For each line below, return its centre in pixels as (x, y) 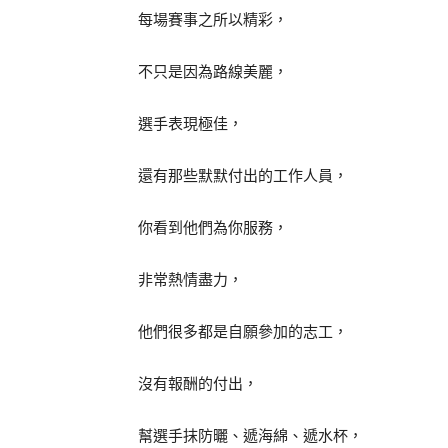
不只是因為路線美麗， (213, 72)
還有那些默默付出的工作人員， (243, 176)
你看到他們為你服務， (213, 228)
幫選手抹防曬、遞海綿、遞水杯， (250, 436)
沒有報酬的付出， (198, 384)
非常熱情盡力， (190, 280)
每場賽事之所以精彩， (213, 20)
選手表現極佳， (190, 124)
